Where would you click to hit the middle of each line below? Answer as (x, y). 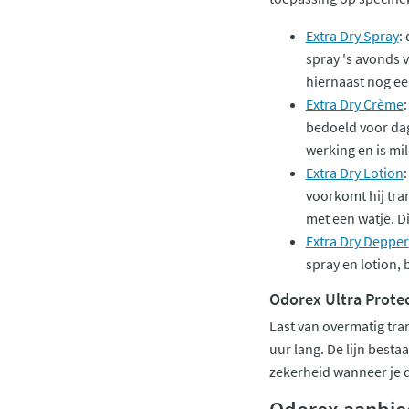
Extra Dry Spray (352, 35)
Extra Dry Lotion (354, 172)
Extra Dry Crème (354, 104)
